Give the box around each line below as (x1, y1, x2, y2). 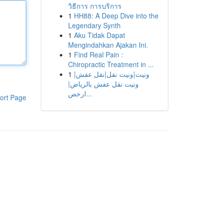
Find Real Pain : (73, 50, 123, 59)
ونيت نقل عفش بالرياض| (68, 79, 139, 89)
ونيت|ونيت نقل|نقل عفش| (73, 69, 149, 79)
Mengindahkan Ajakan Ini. (68, 40, 148, 50)
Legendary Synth (68, 20, 121, 30)
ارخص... (86, 89, 92, 98)
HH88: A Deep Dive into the (73, 11, 159, 20)
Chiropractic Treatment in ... (68, 59, 154, 69)
